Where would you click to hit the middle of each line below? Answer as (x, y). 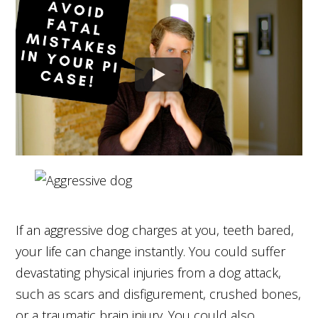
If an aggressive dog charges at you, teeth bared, (155, 230)
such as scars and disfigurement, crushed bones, (159, 294)
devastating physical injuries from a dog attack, (149, 272)
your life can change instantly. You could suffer (151, 251)
